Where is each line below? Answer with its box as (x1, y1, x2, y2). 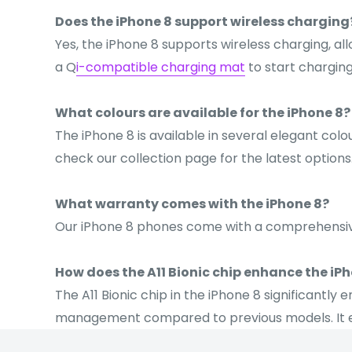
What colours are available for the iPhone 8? (55, 103, 350, 122)
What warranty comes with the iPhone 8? (55, 194, 329, 213)
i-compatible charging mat (76, 57, 245, 76)
